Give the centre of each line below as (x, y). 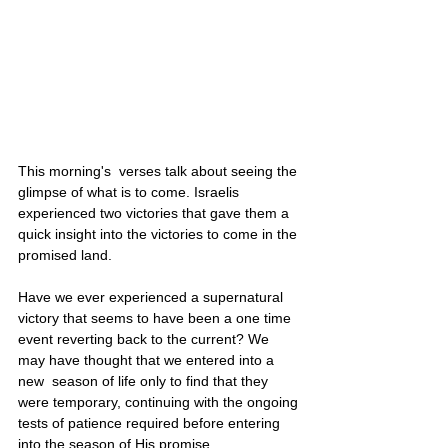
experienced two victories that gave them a (155, 212)
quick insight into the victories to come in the (159, 233)
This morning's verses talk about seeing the (159, 170)
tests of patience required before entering (151, 422)
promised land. (67, 254)
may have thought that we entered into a (148, 359)
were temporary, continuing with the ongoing (160, 401)
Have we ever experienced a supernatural (152, 296)
